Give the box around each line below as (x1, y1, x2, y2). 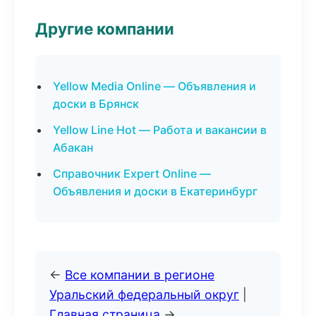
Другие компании (35, 19, 174, 38)
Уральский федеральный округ (49, 287, 239, 302)
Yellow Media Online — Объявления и (53, 79, 256, 93)
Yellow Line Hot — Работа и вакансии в (53, 123, 267, 137)
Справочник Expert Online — (53, 166, 211, 181)
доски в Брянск (53, 97, 139, 111)
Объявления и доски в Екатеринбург (53, 184, 257, 198)
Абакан (53, 140, 93, 154)
